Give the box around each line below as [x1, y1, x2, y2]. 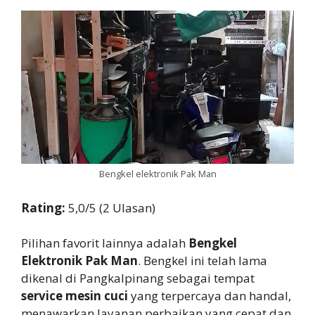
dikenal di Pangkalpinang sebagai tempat [21, 270, 255, 287]
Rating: [21, 199, 68, 216]
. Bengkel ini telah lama [138, 252, 267, 269]
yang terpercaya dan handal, [128, 288, 291, 304]
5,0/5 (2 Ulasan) [68, 199, 155, 216]
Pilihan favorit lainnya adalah [21, 235, 188, 252]
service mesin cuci [21, 288, 128, 304]
